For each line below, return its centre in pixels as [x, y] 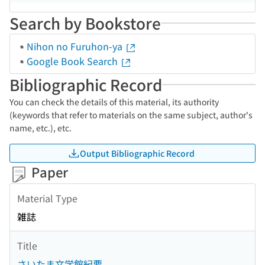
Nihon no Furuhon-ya [76, 46]
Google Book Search [73, 61]
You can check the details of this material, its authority [114, 102]
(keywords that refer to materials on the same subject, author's [131, 115]
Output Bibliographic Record [137, 153]
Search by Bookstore [85, 23]
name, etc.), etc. [41, 128]
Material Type [47, 198]
